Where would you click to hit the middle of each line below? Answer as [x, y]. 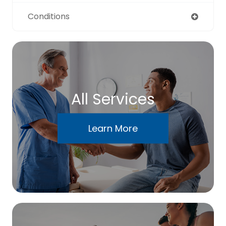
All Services [113, 99]
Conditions [49, 16]
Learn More [113, 128]
